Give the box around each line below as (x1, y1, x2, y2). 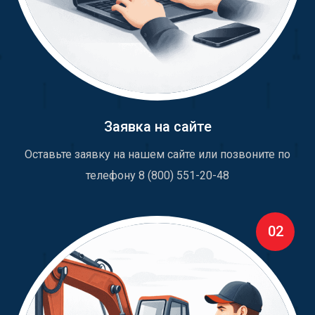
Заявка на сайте (103, 118, 212, 136)
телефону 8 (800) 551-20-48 (86, 169, 229, 183)
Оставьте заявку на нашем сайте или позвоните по (25, 148, 290, 162)
